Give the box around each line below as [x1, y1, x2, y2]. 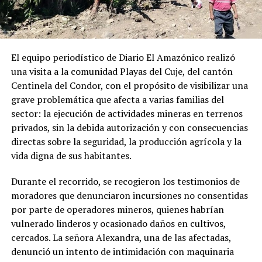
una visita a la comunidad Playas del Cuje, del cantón [11, 65, 233, 78]
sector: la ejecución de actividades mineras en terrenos [11, 107, 243, 120]
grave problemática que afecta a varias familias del [11, 93, 224, 106]
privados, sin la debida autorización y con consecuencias [11, 121, 248, 135]
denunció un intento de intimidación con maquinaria [11, 245, 234, 258]
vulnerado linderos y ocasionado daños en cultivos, [11, 217, 226, 230]
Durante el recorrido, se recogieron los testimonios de [11, 175, 240, 188]
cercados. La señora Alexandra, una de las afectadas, [11, 231, 231, 244]
